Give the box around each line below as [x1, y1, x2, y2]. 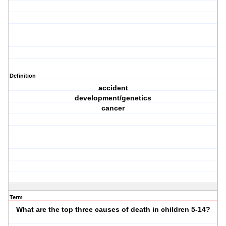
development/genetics [75, 94, 152, 102]
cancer [101, 104, 125, 112]
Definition [10, 73, 36, 79]
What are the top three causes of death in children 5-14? [16, 205, 210, 214]
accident [98, 84, 128, 92]
